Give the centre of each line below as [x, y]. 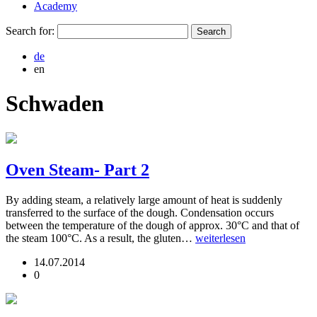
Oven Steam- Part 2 [77, 169]
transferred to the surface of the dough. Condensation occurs [140, 212]
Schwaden [55, 104]
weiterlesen [220, 238]
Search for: [30, 31]
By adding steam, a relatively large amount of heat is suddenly [144, 200]
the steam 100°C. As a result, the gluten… [100, 238]
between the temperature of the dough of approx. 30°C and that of [152, 225]
